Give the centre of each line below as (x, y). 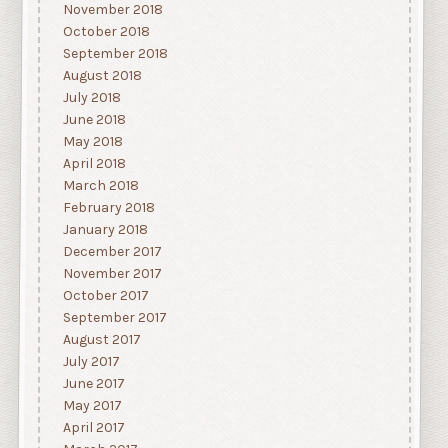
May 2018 (92, 142)
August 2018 (102, 76)
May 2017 (92, 406)
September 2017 (114, 318)
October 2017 (105, 296)
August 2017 (101, 340)
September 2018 (115, 54)
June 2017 (93, 384)
